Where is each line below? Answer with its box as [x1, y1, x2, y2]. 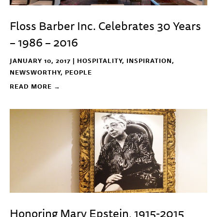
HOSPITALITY [77, 56, 122, 65]
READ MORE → [10, 81, 61, 91]
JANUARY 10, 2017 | [10, 56, 77, 65]
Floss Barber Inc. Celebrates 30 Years [10, 16, 201, 35]
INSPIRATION [126, 56, 172, 65]
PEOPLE [65, 67, 92, 77]
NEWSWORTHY [10, 67, 61, 77]
